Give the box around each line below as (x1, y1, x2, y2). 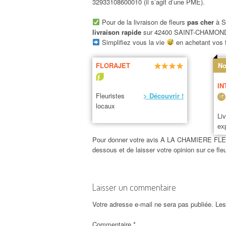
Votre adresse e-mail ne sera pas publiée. (92, 199, 213, 209)
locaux (95, 101, 115, 111)
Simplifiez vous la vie (99, 37, 166, 47)
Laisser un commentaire (92, 182, 176, 193)
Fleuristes (95, 91, 125, 101)
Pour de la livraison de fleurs (99, 17, 187, 27)
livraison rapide (92, 27, 143, 37)
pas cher (187, 17, 214, 27)
